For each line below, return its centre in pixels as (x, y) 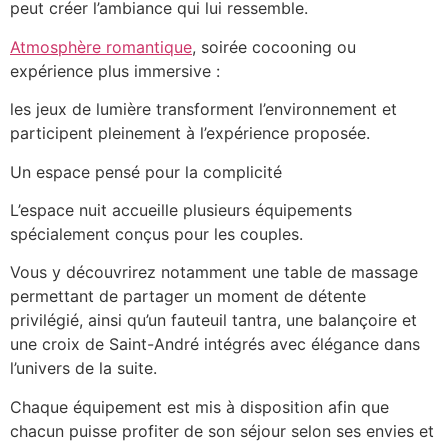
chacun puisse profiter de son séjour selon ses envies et (222, 430)
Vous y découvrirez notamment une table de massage (214, 272)
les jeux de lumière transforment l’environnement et (203, 109)
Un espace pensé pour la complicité (146, 171)
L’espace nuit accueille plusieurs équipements (181, 209)
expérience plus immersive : (115, 70)
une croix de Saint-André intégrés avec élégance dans (215, 344)
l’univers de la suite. (83, 368)
